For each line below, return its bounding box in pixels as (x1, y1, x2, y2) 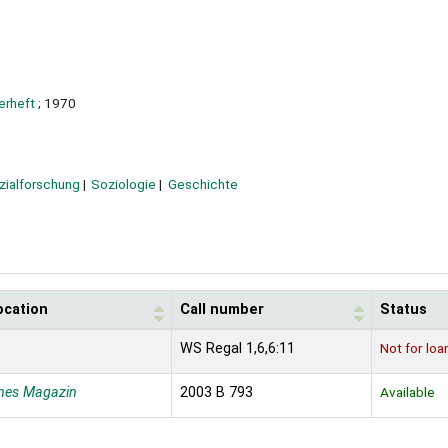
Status (380, 301, 427, 319)
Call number (180, 301, 264, 319)
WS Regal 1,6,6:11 (180, 340, 295, 358)
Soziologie (91, 175, 157, 192)
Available (380, 384, 435, 401)
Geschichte (167, 175, 238, 192)
